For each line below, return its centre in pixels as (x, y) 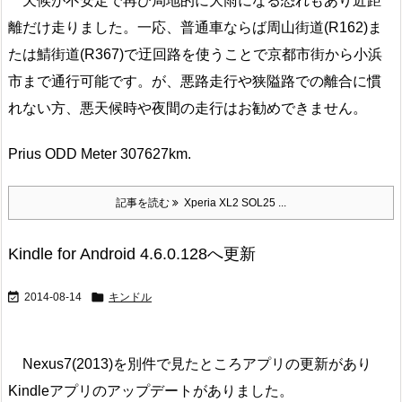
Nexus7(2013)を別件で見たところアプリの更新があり (190, 364)
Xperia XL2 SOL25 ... (232, 203)
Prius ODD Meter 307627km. (100, 153)
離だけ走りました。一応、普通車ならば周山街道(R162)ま (195, 27)
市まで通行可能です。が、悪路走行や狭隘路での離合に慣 (195, 81)
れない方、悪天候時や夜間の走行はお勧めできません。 (188, 108)
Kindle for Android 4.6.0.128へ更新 (132, 254)
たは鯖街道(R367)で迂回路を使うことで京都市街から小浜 (195, 54)
